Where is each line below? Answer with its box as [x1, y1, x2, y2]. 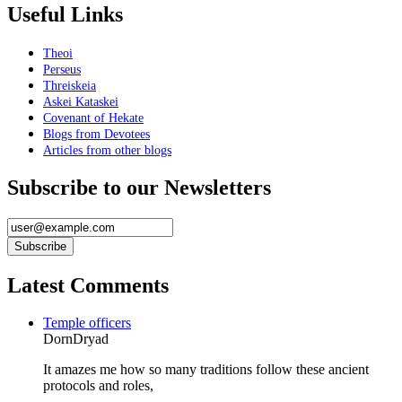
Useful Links [7, 2, 123, 26]
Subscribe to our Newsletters [7, 175, 271, 199]
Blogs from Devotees [43, 127, 150, 141]
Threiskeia [43, 78, 96, 92]
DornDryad [43, 331, 109, 347]
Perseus [43, 62, 81, 76]
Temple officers [43, 315, 131, 331]
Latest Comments [7, 273, 169, 297]
